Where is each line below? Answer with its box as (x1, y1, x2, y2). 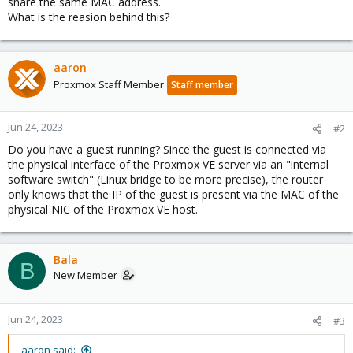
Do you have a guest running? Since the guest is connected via (8, 142, 326, 157)
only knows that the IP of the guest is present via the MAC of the (8, 187, 339, 202)
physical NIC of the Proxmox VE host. (8, 202, 198, 217)
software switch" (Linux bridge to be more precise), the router (8, 172, 323, 187)
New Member (54, 268, 117, 282)
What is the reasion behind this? (8, 9, 169, 24)
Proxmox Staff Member (54, 77, 164, 91)
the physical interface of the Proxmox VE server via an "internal (8, 157, 329, 172)
